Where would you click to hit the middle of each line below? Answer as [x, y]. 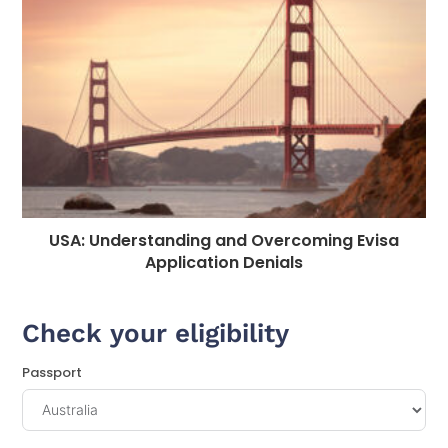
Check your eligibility [160, 332]
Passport [52, 372]
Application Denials [224, 262]
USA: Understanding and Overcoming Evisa [224, 240]
